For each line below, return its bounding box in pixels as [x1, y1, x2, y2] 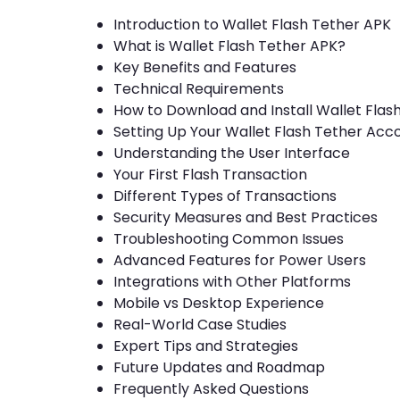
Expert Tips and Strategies [113, 335, 298, 356]
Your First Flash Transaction [113, 163, 307, 185]
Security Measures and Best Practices [113, 206, 378, 228]
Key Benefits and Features [113, 56, 296, 78]
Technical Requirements [113, 78, 284, 99]
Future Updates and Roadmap [113, 356, 325, 378]
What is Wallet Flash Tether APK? [113, 35, 346, 56]
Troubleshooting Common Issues [113, 228, 344, 249]
